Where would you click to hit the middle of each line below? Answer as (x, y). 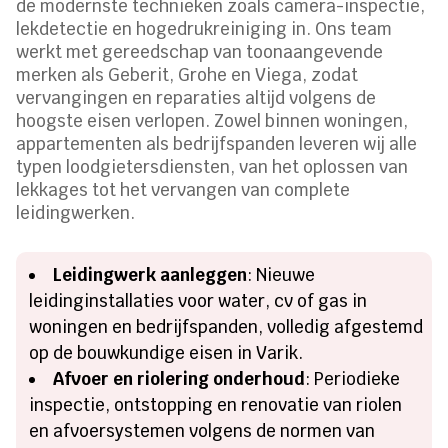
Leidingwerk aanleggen (150, 274)
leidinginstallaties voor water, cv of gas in (198, 300)
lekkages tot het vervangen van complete (183, 189)
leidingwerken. (76, 212)
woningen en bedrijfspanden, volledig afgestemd (226, 326)
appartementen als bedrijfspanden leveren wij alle (217, 143)
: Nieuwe (281, 274)
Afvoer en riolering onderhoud (179, 378)
